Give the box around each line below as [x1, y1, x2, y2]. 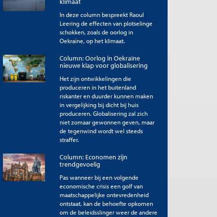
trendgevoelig [59, 159, 100, 169]
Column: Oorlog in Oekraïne [59, 53, 140, 62]
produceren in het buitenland [59, 83, 136, 91]
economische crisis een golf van [59, 182, 143, 190]
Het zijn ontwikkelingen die [59, 74, 131, 82]
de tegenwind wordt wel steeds [59, 126, 143, 135]
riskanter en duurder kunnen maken [59, 92, 153, 100]
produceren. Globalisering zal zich [59, 109, 148, 117]
